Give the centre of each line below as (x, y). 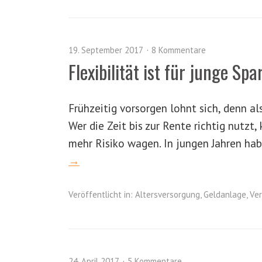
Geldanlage (225, 194)
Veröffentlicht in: (101, 194)
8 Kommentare (179, 50)
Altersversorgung (168, 194)
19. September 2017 (106, 50)
